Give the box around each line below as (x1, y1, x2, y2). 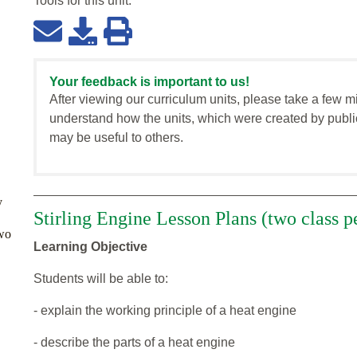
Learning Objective (33, 240, 147, 254)
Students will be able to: (33, 272, 168, 286)
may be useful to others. (49, 131, 183, 145)
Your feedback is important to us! (49, 75, 249, 89)
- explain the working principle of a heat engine (33, 304, 296, 318)
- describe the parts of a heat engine (33, 335, 235, 350)
